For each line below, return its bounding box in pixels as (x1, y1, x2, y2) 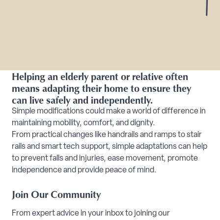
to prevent (12, 155, 48, 163)
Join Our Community (12, 187, 101, 201)
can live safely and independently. (12, 93, 153, 107)
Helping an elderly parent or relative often (12, 69, 188, 83)
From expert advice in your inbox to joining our (12, 210, 170, 218)
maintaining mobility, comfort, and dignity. (12, 119, 155, 127)
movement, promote (124, 155, 198, 163)
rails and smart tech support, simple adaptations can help (12, 143, 207, 151)
